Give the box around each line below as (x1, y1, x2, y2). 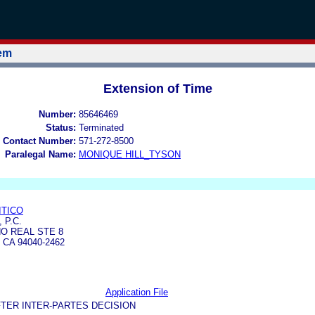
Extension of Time (103, 81, 212, 96)
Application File (105, 286, 168, 297)
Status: (46, 122, 76, 133)
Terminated (79, 122, 124, 133)
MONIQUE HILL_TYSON (79, 148, 181, 160)
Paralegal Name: (5, 148, 76, 160)
